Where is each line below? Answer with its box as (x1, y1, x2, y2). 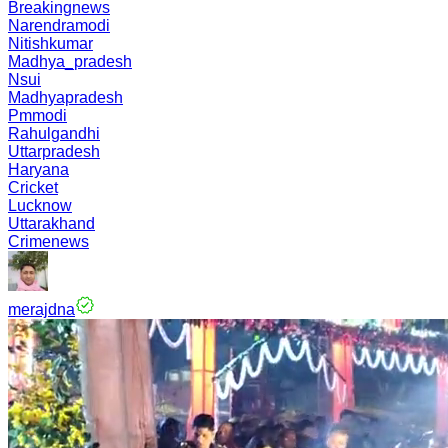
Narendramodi (8, 17, 110, 34)
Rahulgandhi (8, 125, 100, 142)
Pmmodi (8, 107, 67, 124)
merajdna (8, 301, 75, 318)
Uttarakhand (8, 215, 95, 232)
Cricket (8, 179, 58, 196)
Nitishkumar (8, 35, 93, 52)
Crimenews (8, 233, 89, 250)
